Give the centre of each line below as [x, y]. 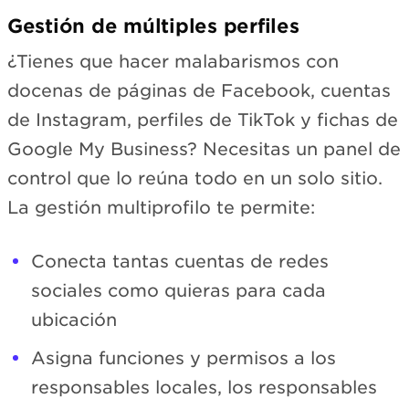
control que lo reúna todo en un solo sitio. [195, 179]
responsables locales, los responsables [204, 387]
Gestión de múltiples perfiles [153, 26]
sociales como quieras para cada [178, 290]
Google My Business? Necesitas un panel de [204, 150]
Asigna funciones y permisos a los [184, 358]
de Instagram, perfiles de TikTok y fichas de [203, 121]
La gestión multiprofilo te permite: [161, 208]
